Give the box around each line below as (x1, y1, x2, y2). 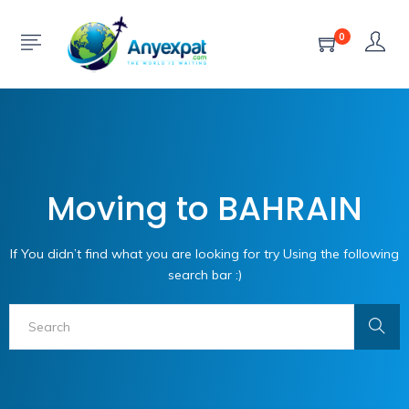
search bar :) (167, 266, 242, 283)
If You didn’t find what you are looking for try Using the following (10, 245, 399, 262)
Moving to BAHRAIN (47, 184, 362, 232)
